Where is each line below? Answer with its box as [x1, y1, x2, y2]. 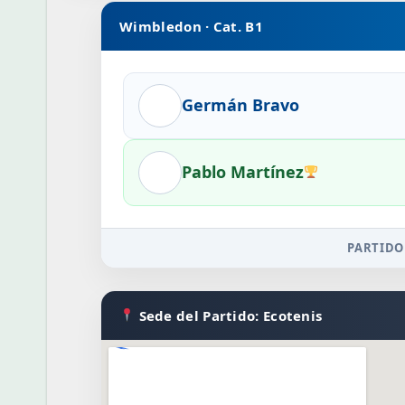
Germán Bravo [182, 94, 300, 116]
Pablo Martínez [182, 161, 305, 183]
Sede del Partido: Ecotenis [135, 306, 323, 325]
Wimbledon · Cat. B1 [119, 16, 263, 35]
